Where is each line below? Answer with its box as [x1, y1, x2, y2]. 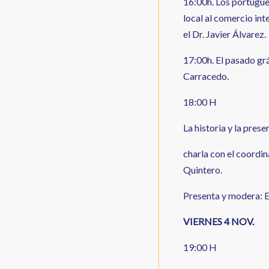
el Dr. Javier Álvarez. [183, 28, 266, 40]
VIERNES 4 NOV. [183, 215, 254, 227]
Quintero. [183, 163, 222, 175]
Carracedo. [183, 70, 229, 82]
